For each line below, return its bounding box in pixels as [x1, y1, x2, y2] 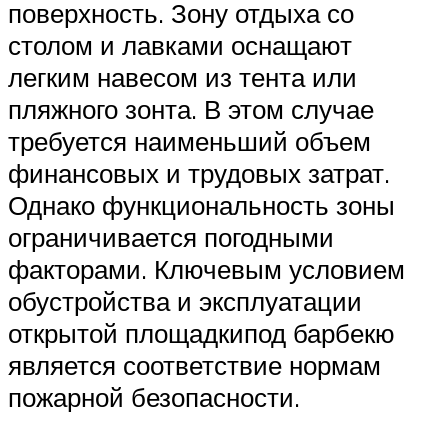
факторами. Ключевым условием [8, 253, 405, 286]
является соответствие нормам [8, 349, 381, 382]
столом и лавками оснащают [8, 29, 352, 62]
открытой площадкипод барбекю [8, 317, 395, 350]
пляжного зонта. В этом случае [8, 93, 374, 126]
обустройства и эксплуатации [8, 285, 362, 318]
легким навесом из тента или [8, 61, 357, 94]
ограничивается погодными [8, 221, 334, 254]
